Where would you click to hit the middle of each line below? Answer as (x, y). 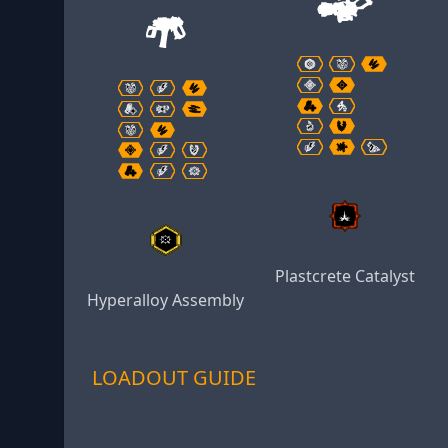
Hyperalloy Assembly (166, 299)
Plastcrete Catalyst (345, 275)
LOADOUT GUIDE (174, 377)
